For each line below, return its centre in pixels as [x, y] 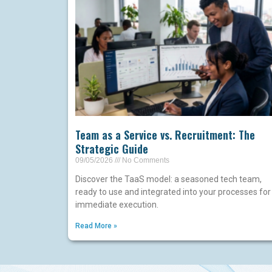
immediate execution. [117, 205]
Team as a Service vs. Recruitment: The [165, 135]
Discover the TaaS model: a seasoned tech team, [168, 179]
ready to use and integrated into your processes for [173, 192]
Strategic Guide [112, 149]
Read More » [96, 226]
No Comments [145, 161]
